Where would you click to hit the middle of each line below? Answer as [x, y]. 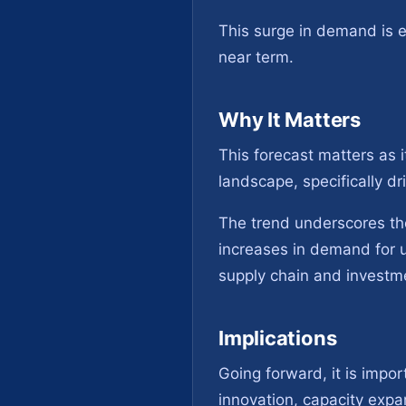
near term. [256, 57]
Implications [278, 338]
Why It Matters [290, 120]
